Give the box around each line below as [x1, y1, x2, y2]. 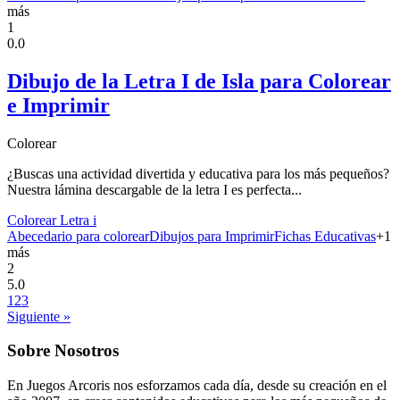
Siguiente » [7, 308, 71, 324]
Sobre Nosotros [7, 341, 119, 361]
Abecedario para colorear [7, 228, 149, 244]
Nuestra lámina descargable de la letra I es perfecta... [7, 181, 302, 197]
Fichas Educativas [274, 228, 376, 244]
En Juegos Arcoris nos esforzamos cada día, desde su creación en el [7, 378, 387, 394]
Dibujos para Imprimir [149, 228, 274, 244]
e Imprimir [7, 93, 110, 117]
